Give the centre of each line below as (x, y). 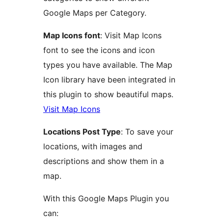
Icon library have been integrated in (109, 80)
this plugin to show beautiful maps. (108, 95)
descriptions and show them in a (104, 161)
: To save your (147, 132)
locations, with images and (93, 147)
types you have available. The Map (108, 65)
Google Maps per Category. (95, 13)
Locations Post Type (82, 132)
